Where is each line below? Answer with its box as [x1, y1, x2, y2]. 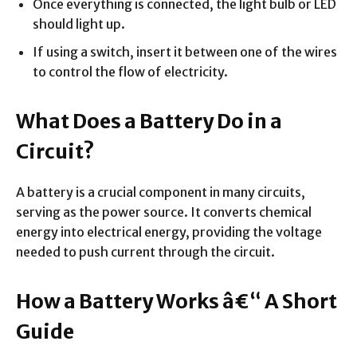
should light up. [33, 15, 125, 32]
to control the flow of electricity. [33, 63, 228, 80]
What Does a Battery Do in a [16, 108, 282, 134]
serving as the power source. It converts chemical [16, 203, 312, 220]
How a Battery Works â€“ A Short [16, 288, 337, 314]
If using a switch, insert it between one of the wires [33, 43, 337, 60]
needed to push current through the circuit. [16, 243, 275, 260]
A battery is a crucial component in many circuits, [16, 183, 305, 200]
